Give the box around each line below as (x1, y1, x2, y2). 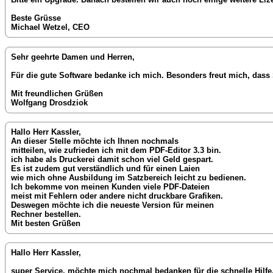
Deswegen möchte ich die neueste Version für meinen (11, 200, 214, 210)
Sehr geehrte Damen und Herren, (11, 52, 135, 62)
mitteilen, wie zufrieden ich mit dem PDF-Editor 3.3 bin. (11, 146, 221, 155)
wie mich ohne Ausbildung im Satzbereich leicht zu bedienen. (11, 173, 246, 183)
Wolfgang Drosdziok (11, 97, 88, 107)
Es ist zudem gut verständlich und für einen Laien (11, 164, 200, 174)
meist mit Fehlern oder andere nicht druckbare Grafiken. (11, 191, 223, 201)
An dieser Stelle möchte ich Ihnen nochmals (11, 136, 179, 146)
